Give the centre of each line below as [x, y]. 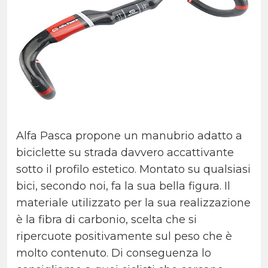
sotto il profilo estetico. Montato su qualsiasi [133, 170]
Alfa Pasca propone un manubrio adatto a [129, 136]
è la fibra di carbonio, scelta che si [106, 220]
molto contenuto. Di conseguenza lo [114, 253]
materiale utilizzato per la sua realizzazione [133, 203]
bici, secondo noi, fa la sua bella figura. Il [123, 186]
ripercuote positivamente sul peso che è [124, 237]
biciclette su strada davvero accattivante [125, 153]
